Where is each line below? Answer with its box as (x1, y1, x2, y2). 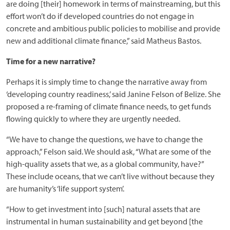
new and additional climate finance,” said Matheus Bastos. (6, 35, 201, 46)
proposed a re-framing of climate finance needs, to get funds (6, 101, 211, 111)
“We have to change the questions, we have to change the (6, 133, 203, 144)
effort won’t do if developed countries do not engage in (6, 10, 194, 21)
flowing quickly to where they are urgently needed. (6, 113, 180, 124)
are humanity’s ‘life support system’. (6, 183, 124, 194)
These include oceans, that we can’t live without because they (6, 170, 215, 181)
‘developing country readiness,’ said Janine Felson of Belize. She (6, 88, 221, 99)
